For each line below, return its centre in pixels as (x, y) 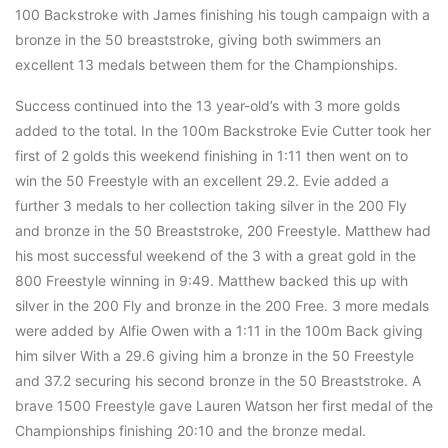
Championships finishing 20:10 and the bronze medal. (190, 431)
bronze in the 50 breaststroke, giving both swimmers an (198, 40)
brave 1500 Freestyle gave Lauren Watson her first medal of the (224, 406)
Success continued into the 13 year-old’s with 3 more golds (207, 106)
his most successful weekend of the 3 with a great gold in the (215, 256)
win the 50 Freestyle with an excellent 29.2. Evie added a (202, 181)
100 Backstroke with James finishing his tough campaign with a (222, 15)
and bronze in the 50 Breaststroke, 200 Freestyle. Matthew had (223, 231)
